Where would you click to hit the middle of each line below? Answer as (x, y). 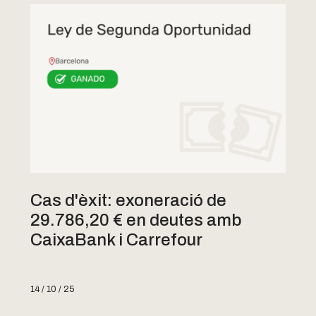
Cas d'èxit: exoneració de (129, 200)
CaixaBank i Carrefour (117, 239)
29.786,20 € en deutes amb (136, 220)
